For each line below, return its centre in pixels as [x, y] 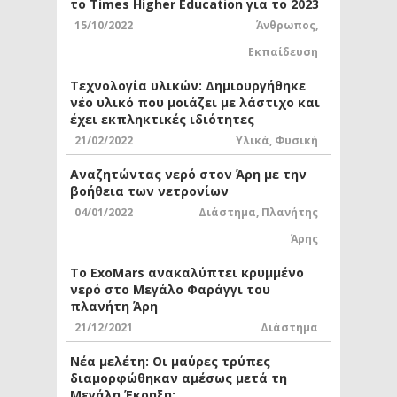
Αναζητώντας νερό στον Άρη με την [188, 174]
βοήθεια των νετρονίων [149, 191]
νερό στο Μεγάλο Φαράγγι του [170, 289]
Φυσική [296, 140]
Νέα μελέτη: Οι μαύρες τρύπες [170, 361]
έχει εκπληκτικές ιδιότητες [162, 119]
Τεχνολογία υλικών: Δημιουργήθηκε [188, 85]
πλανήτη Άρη [114, 306]
